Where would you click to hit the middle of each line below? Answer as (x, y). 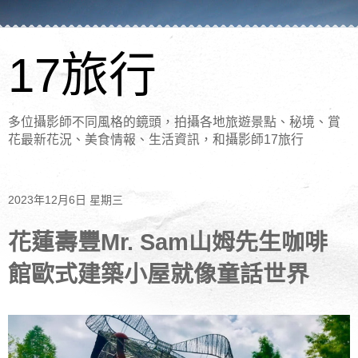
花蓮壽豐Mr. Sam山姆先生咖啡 (168, 242)
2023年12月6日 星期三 (66, 200)
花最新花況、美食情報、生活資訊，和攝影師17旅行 (156, 139)
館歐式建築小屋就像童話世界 (159, 274)
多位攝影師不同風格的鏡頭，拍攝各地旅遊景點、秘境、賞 (174, 122)
